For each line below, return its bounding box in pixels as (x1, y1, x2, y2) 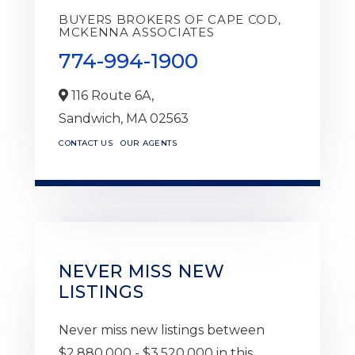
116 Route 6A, (68, 87, 154, 103)
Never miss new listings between (59, 322, 265, 338)
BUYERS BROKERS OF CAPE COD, (59, 11, 281, 27)
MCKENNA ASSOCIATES (59, 24, 215, 40)
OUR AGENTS (120, 137, 177, 148)
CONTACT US (59, 137, 113, 148)
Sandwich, (59, 110, 126, 126)
